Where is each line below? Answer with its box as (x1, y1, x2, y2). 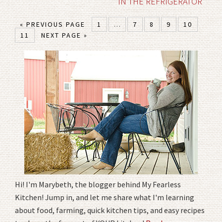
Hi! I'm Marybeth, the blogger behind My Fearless (15, 179, 181, 189)
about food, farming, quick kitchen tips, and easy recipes (15, 205, 205, 215)
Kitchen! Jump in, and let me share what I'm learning (15, 192, 194, 202)
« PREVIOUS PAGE (20, 19, 85, 29)
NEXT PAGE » (41, 30, 88, 40)
